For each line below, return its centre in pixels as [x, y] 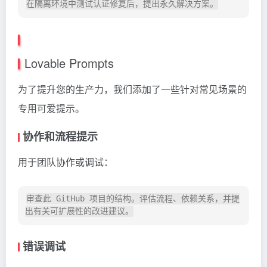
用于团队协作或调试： [66, 162]
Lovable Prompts [69, 63]
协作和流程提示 [60, 137]
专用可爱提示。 [51, 108]
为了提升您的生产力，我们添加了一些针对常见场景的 [132, 89]
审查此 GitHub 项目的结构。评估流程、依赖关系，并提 [133, 199]
